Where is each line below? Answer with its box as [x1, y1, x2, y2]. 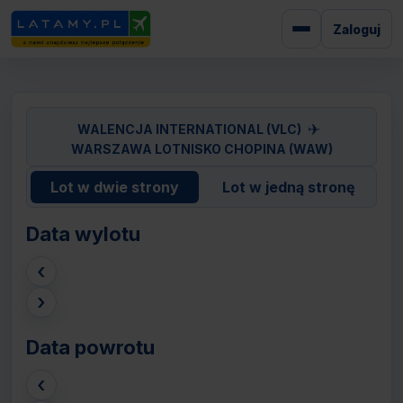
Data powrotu [26, 336, 155, 359]
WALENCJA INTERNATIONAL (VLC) [76, 121, 301, 137]
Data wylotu [26, 222, 140, 246]
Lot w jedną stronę [221, 178, 355, 196]
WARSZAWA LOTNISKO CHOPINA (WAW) [70, 141, 333, 157]
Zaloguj [333, 21, 381, 37]
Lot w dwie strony [50, 178, 179, 196]
